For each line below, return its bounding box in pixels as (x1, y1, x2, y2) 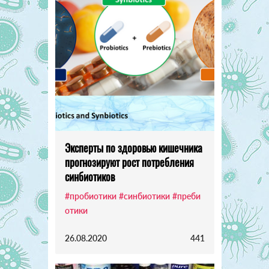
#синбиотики (118, 190, 170, 201)
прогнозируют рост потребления (64, 154, 194, 170)
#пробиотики (64, 190, 116, 201)
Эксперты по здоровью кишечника (64, 139, 202, 156)
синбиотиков (64, 168, 115, 184)
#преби (172, 190, 201, 201)
